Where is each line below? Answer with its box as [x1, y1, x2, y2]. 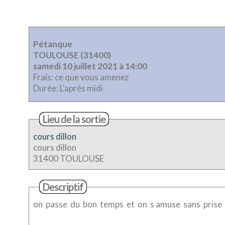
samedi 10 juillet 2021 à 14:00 [119, 61, 147, 71]
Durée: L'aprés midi [33, 83, 103, 93]
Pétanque [33, 39, 72, 49]
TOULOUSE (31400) [33, 50, 113, 60]
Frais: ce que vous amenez [100, 72, 129, 82]
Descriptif [43, 181, 83, 193]
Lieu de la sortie [43, 113, 105, 125]
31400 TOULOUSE [33, 153, 104, 164]
